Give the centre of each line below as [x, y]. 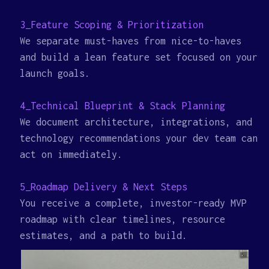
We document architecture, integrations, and [136, 122]
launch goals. [55, 73]
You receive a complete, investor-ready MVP [134, 203]
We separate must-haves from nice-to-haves [131, 41]
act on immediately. [71, 154]
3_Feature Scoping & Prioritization [112, 25]
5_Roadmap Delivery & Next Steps [104, 187]
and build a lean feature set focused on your [139, 57]
